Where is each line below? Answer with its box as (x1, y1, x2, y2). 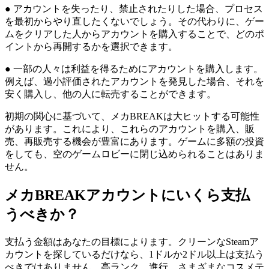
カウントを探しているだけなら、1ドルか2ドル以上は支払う (5, 249, 264, 259)
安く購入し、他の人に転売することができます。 (5, 88, 216, 99)
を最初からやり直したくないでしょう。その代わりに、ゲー (5, 16, 264, 26)
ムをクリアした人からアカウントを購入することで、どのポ (5, 28, 264, 39)
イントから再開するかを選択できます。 (5, 41, 178, 52)
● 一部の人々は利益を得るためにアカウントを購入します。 (5, 63, 263, 74)
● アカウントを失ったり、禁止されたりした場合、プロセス (5, 3, 263, 14)
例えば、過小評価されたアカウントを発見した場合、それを (5, 76, 264, 86)
